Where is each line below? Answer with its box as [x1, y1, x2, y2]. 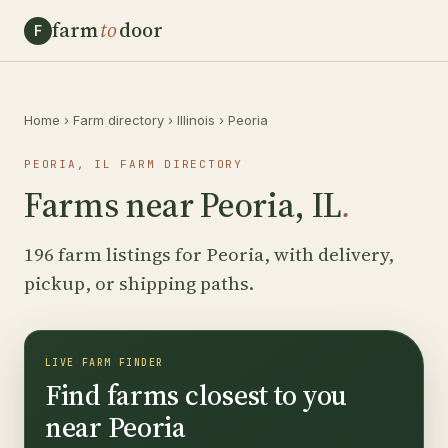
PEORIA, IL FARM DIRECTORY [24, 157, 243, 171]
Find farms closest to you [45, 376, 347, 414]
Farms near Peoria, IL [24, 182, 342, 228]
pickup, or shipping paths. [24, 270, 254, 296]
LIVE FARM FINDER [45, 356, 164, 369]
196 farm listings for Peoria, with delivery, [24, 241, 394, 267]
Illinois [177, 112, 215, 128]
